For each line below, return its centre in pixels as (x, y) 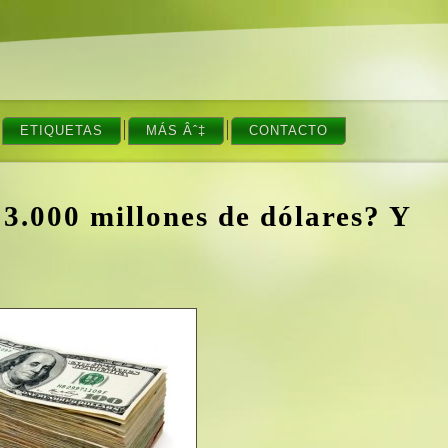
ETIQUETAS (62, 130)
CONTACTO (289, 130)
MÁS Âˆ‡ (176, 130)
